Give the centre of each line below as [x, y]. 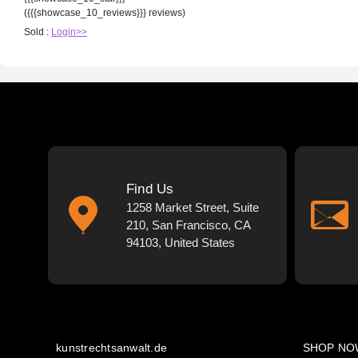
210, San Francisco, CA [188, 225]
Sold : [38, 32]
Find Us [150, 189]
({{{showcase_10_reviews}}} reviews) [105, 12]
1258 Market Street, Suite [192, 207]
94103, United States [180, 242]
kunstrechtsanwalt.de [111, 347]
